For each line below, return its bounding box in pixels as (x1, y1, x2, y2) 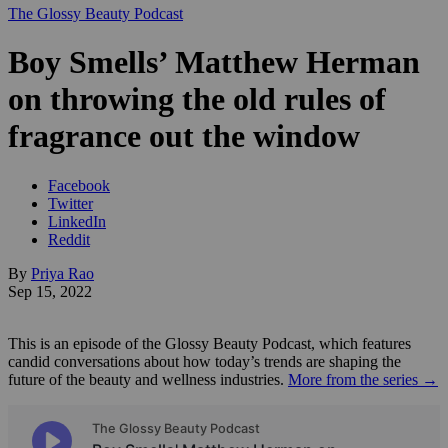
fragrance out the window (8, 118, 360, 155)
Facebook (48, 176, 110, 194)
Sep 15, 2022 (8, 282, 92, 300)
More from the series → (288, 370, 438, 388)
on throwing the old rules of (8, 81, 386, 118)
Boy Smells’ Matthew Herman (8, 44, 420, 81)
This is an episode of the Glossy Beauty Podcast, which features (8, 334, 411, 352)
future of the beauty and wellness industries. (8, 370, 288, 388)
